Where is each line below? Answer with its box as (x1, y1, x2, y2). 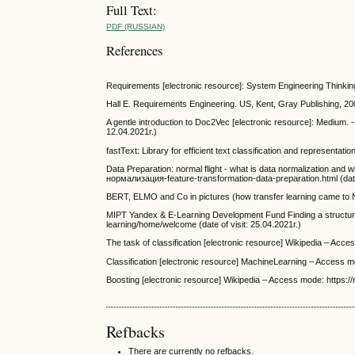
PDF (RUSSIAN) (106, 22, 166, 32)
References (106, 40, 164, 59)
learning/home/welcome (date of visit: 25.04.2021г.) (106, 219, 302, 230)
